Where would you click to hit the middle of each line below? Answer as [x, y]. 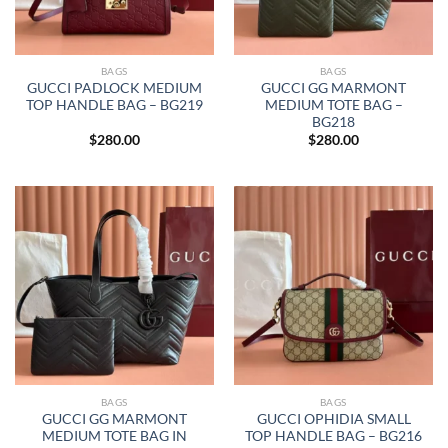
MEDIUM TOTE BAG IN [114, 435]
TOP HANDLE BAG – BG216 [333, 435]
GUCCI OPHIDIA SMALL [333, 418]
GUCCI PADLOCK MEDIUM [114, 87]
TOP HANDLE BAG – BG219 [114, 104]
